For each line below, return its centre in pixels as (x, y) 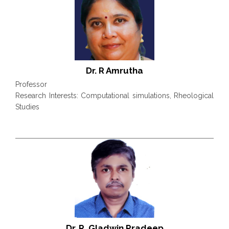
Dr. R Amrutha (114, 70)
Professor (31, 84)
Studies (27, 107)
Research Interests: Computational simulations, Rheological (114, 95)
